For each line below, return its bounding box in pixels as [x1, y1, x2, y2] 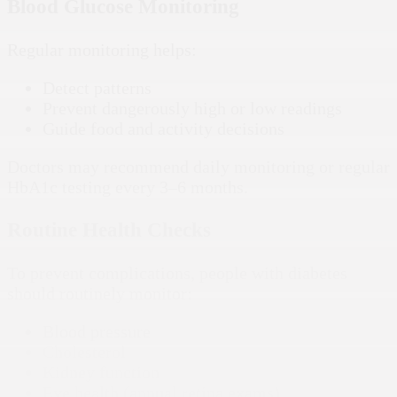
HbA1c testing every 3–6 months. [7, 176, 248, 197]
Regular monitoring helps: [7, 39, 197, 59]
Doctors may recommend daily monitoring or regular [7, 156, 390, 176]
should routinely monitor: [7, 283, 192, 303]
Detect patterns [43, 77, 152, 97]
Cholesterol [43, 341, 126, 362]
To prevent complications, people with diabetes [7, 262, 347, 283]
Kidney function [43, 362, 160, 382]
